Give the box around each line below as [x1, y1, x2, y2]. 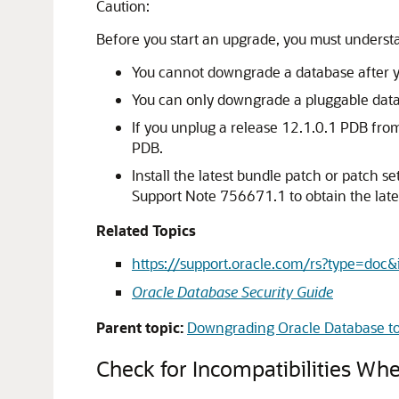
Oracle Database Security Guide [132, 282, 333, 301]
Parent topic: [96, 318, 183, 337]
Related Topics [96, 221, 196, 240]
